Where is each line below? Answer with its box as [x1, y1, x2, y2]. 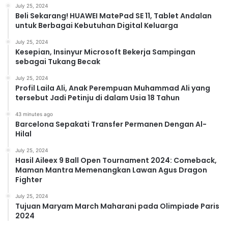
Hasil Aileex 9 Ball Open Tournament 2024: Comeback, [15, 155, 217, 166]
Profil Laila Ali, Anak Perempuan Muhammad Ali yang [15, 83, 210, 94]
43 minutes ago [15, 111, 53, 118]
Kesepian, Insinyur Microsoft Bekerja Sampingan [15, 47, 195, 58]
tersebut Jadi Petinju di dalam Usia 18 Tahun [15, 93, 180, 103]
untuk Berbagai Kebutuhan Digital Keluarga [15, 20, 178, 31]
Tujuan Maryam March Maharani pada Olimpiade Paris [15, 201, 219, 212]
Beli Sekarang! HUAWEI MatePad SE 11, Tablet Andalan [15, 11, 212, 21]
